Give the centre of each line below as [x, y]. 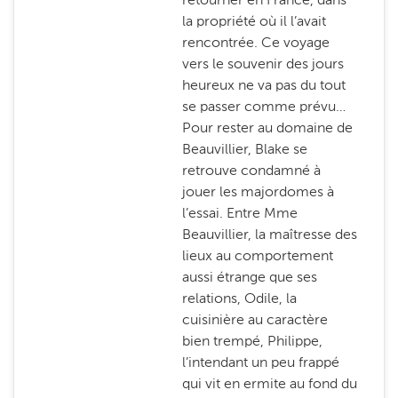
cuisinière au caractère [255, 319]
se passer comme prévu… [263, 106]
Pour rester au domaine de [267, 127]
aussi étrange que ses [249, 277]
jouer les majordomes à [258, 191]
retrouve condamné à [251, 170]
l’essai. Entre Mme [239, 213]
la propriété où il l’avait [254, 21]
